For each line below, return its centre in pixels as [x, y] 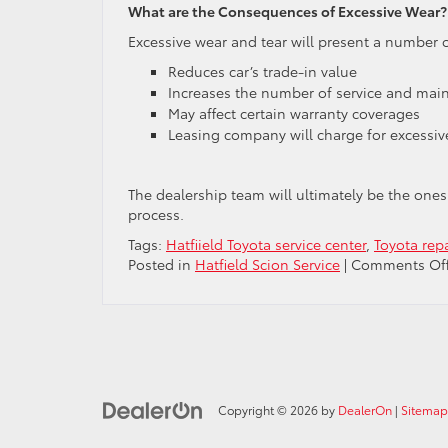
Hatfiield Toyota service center [266, 244]
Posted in [161, 264]
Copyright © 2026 [269, 409]
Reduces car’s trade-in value [262, 71]
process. [156, 214]
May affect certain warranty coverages [294, 113]
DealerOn [365, 409]
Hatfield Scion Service [267, 264]
